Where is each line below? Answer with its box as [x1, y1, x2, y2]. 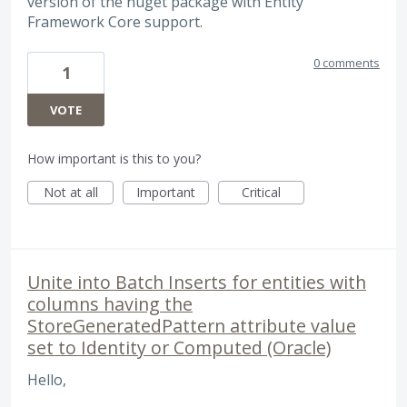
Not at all [43, 184, 98, 202]
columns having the [27, 292, 193, 317]
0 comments [313, 55, 380, 72]
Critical [242, 184, 281, 202]
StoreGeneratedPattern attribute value [27, 313, 356, 339]
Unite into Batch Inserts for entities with [27, 270, 366, 295]
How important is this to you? [27, 150, 201, 168]
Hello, [27, 370, 66, 391]
